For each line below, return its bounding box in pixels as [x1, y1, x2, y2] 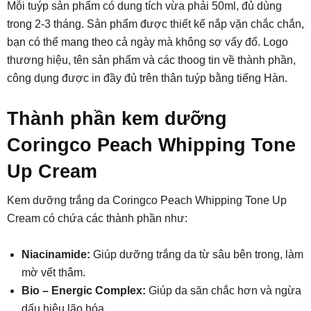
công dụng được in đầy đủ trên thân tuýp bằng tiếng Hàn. [7, 72, 287, 84]
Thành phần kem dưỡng [7, 108, 227, 129]
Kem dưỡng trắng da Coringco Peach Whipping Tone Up [7, 194, 287, 206]
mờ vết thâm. [22, 266, 85, 278]
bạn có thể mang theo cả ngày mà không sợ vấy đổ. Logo [7, 35, 288, 48]
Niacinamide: [22, 248, 93, 260]
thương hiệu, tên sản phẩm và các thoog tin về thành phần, [7, 53, 296, 66]
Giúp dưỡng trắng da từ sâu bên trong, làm [93, 248, 303, 260]
